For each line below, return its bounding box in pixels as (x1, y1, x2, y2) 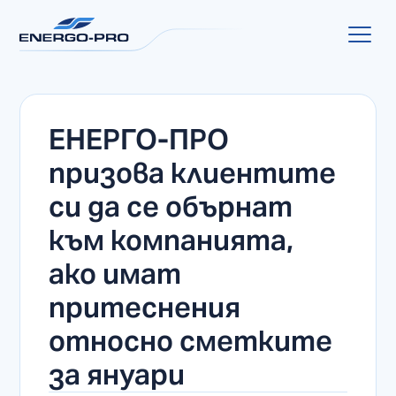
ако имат (49, 255, 182, 292)
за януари (49, 356, 186, 392)
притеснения (49, 289, 241, 325)
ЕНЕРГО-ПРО (49, 121, 230, 157)
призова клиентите (49, 155, 337, 191)
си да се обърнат (49, 188, 293, 225)
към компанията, (49, 222, 294, 258)
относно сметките (49, 323, 333, 359)
